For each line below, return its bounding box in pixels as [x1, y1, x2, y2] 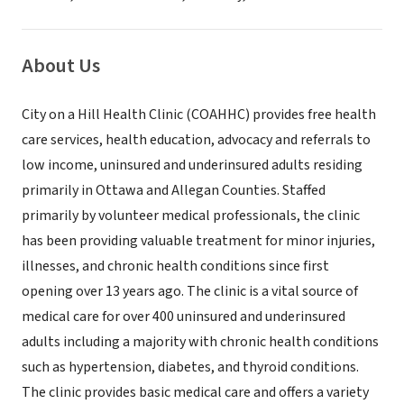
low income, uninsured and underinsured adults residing [22, 155, 363, 175]
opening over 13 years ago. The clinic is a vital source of [22, 281, 358, 301]
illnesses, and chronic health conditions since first [22, 256, 329, 276]
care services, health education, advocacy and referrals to [22, 130, 371, 150]
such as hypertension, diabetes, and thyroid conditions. [22, 357, 359, 377]
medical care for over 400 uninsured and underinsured [22, 307, 345, 326]
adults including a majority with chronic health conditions [22, 332, 379, 352]
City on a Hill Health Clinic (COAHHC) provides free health [22, 105, 376, 124]
